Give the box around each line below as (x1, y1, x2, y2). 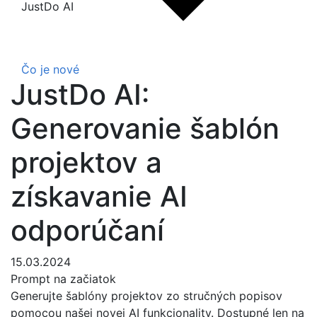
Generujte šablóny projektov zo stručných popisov (11, 289, 282, 303)
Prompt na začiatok (11, 272, 116, 286)
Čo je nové (21, 62, 79, 76)
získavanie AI (11, 179, 188, 214)
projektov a (11, 145, 162, 180)
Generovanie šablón (11, 111, 279, 146)
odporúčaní (11, 213, 164, 248)
